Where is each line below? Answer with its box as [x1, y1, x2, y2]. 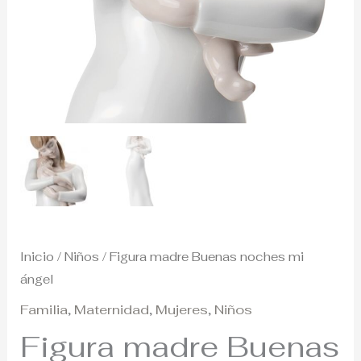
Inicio [20, 249, 55, 265]
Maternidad [74, 301, 150, 319]
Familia [20, 301, 68, 319]
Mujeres [156, 301, 209, 319]
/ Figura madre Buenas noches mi [99, 249, 305, 265]
